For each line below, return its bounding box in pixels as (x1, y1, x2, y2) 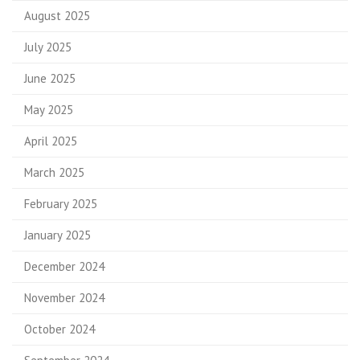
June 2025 (24, 70, 76, 86)
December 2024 (24, 258, 104, 274)
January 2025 (24, 227, 91, 243)
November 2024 (24, 289, 104, 305)
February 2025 (24, 195, 97, 211)
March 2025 (24, 164, 84, 180)
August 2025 (24, 7, 90, 23)
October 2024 (24, 321, 95, 337)
